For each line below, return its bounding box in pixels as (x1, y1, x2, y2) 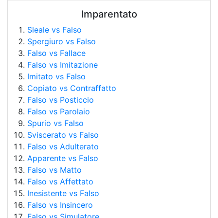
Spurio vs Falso (27, 118, 84, 128)
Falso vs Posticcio (27, 95, 94, 105)
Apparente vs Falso (27, 153, 98, 163)
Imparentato (81, 8, 137, 20)
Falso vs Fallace (27, 48, 86, 58)
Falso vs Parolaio (27, 107, 90, 116)
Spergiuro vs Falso (27, 36, 96, 46)
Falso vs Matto (27, 165, 82, 175)
